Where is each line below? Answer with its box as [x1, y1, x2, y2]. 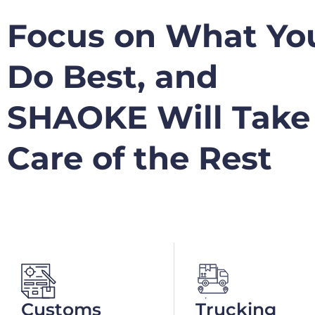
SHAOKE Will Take [7, 97, 310, 136]
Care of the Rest [7, 138, 272, 177]
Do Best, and [7, 56, 218, 96]
